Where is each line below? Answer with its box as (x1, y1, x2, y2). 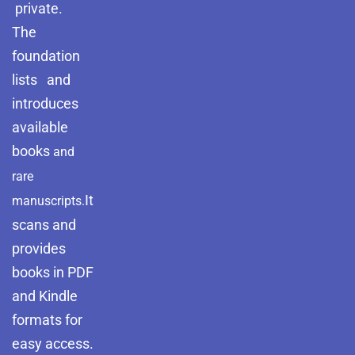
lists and (12, 71, 71, 88)
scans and (12, 216, 76, 233)
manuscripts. (12, 193, 85, 208)
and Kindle (12, 288, 78, 304)
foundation (12, 48, 83, 64)
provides (12, 240, 66, 257)
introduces (12, 95, 78, 112)
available (12, 119, 68, 136)
